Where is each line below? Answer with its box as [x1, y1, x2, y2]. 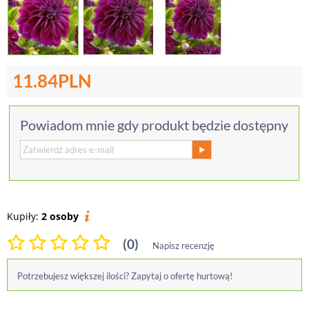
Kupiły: [7, 210, 41, 223]
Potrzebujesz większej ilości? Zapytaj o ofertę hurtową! [17, 270, 232, 281]
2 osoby [41, 210, 79, 223]
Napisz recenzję [152, 240, 215, 251]
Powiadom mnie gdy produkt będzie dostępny [20, 117, 288, 133]
